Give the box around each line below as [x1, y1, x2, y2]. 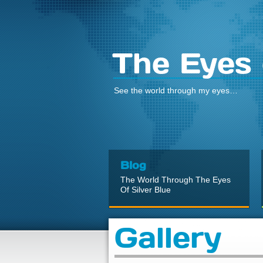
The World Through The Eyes [120, 175, 231, 184]
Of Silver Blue [120, 185, 171, 194]
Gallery [114, 220, 221, 253]
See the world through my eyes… [114, 86, 238, 95]
